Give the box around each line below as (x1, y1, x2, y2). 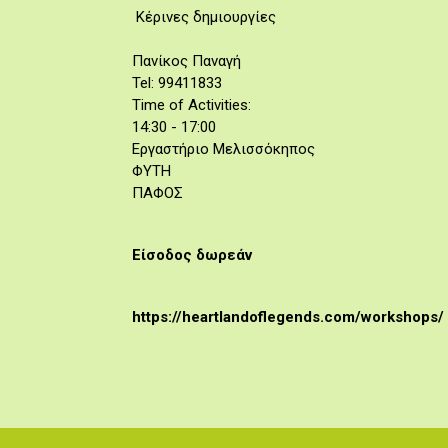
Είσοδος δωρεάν (132, 246, 252, 264)
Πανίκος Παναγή (132, 52, 241, 70)
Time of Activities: (132, 96, 251, 114)
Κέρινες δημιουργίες (132, 8, 276, 26)
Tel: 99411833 (132, 74, 222, 92)
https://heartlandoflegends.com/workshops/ (132, 308, 444, 326)
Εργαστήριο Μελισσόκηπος (132, 140, 315, 158)
